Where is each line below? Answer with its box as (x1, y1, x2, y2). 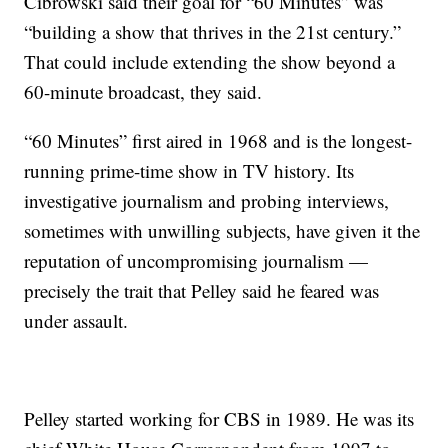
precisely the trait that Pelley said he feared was (24, 278, 380, 304)
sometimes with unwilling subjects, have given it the (24, 218, 421, 244)
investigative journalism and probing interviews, (24, 188, 390, 214)
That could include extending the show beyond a (24, 49, 396, 75)
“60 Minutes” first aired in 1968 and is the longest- (24, 128, 413, 154)
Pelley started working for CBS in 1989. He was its (24, 406, 415, 432)
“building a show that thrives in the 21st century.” (24, 19, 402, 45)
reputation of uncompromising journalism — (24, 248, 369, 274)
